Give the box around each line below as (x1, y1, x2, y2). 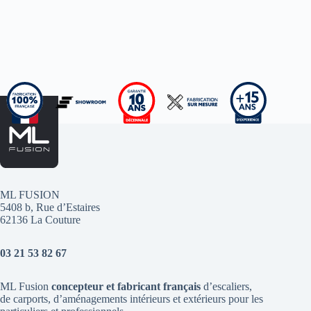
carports (13, 292, 48, 305)
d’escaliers (203, 280, 249, 292)
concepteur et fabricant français (51, 280, 201, 292)
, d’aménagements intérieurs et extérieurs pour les (48, 292, 263, 305)
